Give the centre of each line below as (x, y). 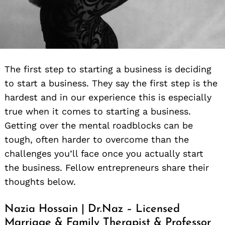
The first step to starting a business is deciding (108, 69)
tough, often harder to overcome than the (97, 139)
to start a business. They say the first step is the (111, 83)
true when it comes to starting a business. (98, 111)
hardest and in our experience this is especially (108, 97)
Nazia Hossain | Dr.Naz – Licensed (92, 209)
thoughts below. (40, 181)
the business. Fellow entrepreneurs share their (107, 167)
